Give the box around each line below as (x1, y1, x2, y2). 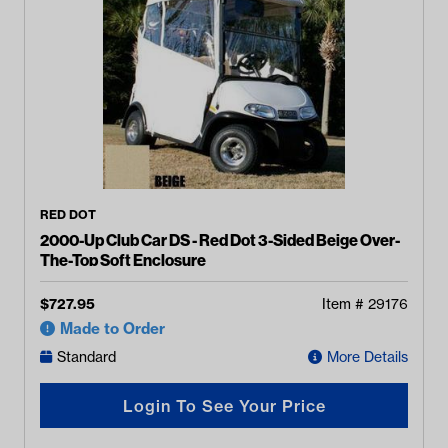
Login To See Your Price (122, 395, 326, 416)
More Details (327, 348, 408, 366)
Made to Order (60, 319, 165, 338)
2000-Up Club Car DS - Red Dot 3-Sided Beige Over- (40, 230, 400, 250)
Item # (322, 295, 368, 313)
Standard (57, 348, 116, 366)
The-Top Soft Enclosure (40, 250, 207, 270)
